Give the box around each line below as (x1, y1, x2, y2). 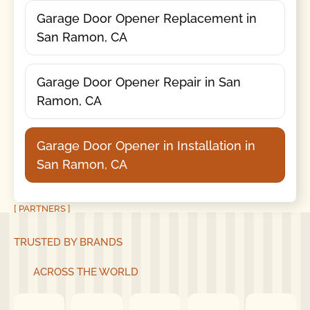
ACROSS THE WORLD (33, 265, 138, 278)
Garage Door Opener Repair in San (36, 74, 241, 89)
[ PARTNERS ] (13, 203, 71, 214)
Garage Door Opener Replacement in (36, 10, 257, 26)
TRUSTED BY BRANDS (13, 236, 122, 249)
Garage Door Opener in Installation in (36, 138, 255, 153)
